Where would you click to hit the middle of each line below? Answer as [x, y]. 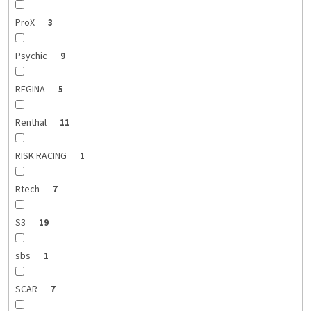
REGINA [31, 90]
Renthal [32, 123]
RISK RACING [42, 157]
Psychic [32, 57]
